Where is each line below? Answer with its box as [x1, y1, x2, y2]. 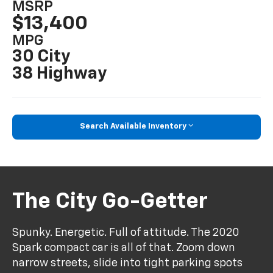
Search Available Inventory [80, 122, 186, 131]
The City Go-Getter [12, 191, 208, 213]
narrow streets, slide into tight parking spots [12, 257, 243, 269]
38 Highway [12, 65, 107, 82]
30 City [12, 48, 71, 65]
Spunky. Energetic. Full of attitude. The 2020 [12, 227, 240, 238]
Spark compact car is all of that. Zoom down [12, 242, 236, 253]
